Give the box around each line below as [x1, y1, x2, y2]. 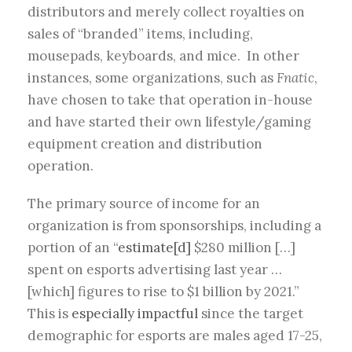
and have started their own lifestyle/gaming [27, 113, 311, 131]
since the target [198, 305, 303, 323]
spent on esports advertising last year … [27, 261, 282, 279]
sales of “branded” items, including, [27, 25, 253, 43]
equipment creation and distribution [27, 135, 262, 153]
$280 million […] [191, 239, 295, 257]
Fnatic [277, 69, 314, 87]
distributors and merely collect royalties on [27, 3, 305, 21]
